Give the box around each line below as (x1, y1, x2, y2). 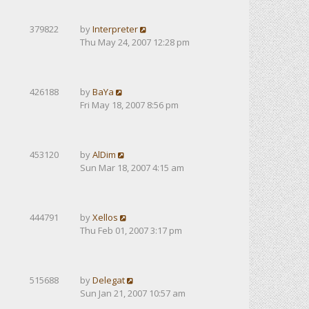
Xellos (92, 211, 118, 223)
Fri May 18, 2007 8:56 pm (80, 99, 179, 111)
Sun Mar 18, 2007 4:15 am (80, 161, 184, 174)
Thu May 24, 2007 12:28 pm (80, 36, 190, 48)
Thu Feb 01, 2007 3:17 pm (80, 224, 182, 237)
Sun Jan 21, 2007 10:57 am (80, 287, 186, 299)
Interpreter (92, 23, 138, 35)
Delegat (92, 274, 125, 286)
